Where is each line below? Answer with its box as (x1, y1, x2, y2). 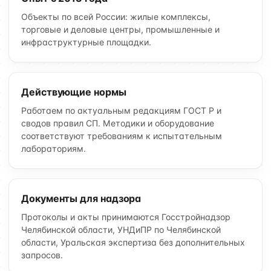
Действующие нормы (21, 86, 126, 98)
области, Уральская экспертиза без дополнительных (21, 237, 245, 247)
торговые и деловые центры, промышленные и (21, 24, 220, 34)
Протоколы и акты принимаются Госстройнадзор (21, 212, 230, 222)
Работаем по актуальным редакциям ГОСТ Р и (21, 105, 221, 116)
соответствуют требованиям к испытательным (21, 131, 222, 141)
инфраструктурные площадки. (21, 37, 151, 47)
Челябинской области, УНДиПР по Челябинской (21, 224, 221, 235)
